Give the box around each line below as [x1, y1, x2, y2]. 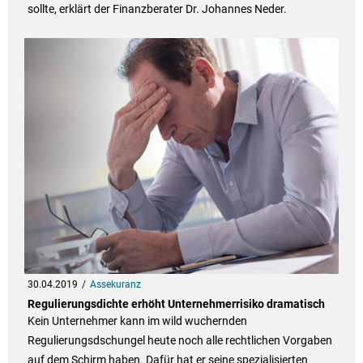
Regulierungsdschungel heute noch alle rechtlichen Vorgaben [27, 334, 332, 348]
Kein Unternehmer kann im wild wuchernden [27, 314, 247, 328]
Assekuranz [89, 279, 141, 291]
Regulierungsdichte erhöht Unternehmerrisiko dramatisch [27, 297, 325, 311]
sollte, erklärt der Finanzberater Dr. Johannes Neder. [27, 2, 287, 16]
